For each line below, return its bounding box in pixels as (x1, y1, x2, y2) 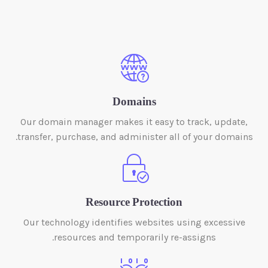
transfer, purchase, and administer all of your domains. (17, 131, 253, 143)
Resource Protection (86, 194, 182, 213)
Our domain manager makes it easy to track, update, (20, 116, 248, 128)
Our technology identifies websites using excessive (23, 217, 245, 229)
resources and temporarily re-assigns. (54, 232, 216, 243)
